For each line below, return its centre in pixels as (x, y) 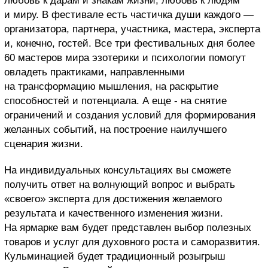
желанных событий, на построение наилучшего (115, 130)
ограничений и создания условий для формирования (130, 115)
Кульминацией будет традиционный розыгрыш (115, 257)
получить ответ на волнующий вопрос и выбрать (120, 185)
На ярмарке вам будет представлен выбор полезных (128, 228)
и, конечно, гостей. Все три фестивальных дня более (130, 44)
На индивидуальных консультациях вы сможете (118, 170)
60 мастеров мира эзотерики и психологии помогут (125, 58)
